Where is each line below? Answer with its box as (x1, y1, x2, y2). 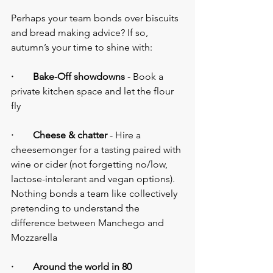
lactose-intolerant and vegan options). (11, 173, 177, 185)
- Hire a (107, 129, 143, 141)
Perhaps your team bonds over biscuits (11, 12, 181, 24)
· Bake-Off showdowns (11, 71, 125, 83)
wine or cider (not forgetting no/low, (11, 158, 170, 171)
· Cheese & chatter (11, 129, 107, 141)
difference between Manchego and (11, 217, 166, 229)
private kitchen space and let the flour (11, 85, 176, 97)
